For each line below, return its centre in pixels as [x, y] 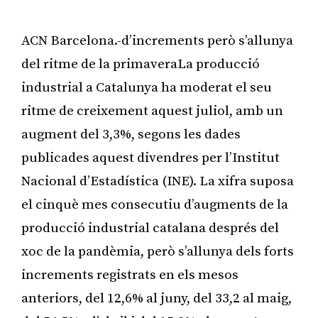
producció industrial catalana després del [150, 228]
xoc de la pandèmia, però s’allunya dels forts [158, 251]
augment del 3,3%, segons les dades [131, 134]
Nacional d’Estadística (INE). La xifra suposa [158, 181]
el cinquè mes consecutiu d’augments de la [155, 204]
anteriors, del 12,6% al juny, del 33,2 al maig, [157, 298]
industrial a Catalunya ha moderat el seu [147, 87]
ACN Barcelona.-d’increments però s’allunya [157, 40]
